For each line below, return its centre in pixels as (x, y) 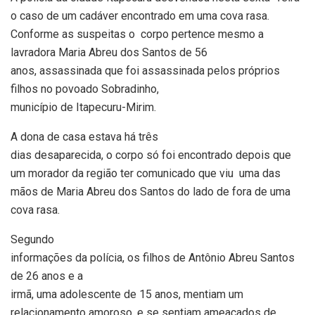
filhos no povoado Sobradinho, (85, 89)
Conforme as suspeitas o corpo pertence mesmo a (137, 34)
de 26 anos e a (47, 276)
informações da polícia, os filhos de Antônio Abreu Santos (153, 258)
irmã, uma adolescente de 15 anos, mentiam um (127, 295)
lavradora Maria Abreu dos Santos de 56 (109, 53)
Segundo (32, 240)
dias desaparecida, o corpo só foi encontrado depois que (151, 155)
